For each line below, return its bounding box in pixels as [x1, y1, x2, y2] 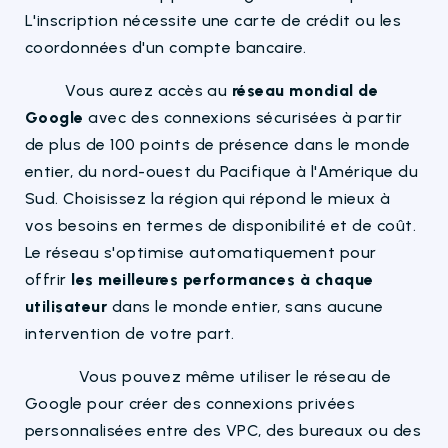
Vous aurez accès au [25, 80, 232, 100]
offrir [25, 269, 72, 289]
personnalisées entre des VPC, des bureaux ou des [25, 420, 422, 440]
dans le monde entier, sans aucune [107, 296, 384, 316]
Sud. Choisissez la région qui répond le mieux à [25, 188, 391, 208]
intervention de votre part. [25, 323, 240, 343]
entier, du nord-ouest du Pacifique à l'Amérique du [25, 161, 419, 181]
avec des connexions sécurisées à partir [83, 107, 403, 127]
